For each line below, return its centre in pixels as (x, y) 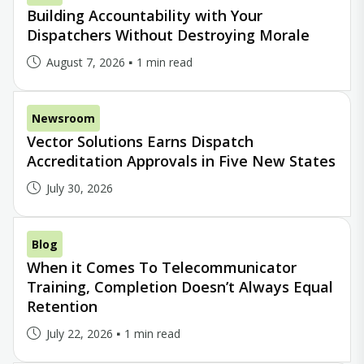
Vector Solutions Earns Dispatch (140, 141)
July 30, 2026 (80, 188)
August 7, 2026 (86, 62)
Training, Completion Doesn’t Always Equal (180, 287)
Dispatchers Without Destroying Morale (168, 35)
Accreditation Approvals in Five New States (181, 161)
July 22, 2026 (80, 334)
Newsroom (63, 118)
